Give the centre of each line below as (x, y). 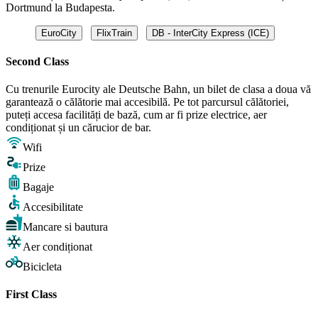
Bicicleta (42, 267)
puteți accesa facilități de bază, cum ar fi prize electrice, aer (136, 115)
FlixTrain (114, 33)
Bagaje (38, 187)
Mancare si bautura (65, 227)
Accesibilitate (53, 207)
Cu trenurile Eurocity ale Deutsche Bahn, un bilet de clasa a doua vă (158, 89)
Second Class (37, 61)
